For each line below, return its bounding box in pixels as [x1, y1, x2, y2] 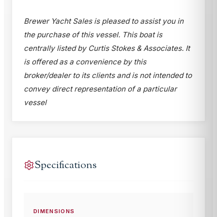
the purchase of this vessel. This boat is [24, 30, 162, 39]
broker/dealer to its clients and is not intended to [24, 70, 192, 80]
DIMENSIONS [33, 207, 75, 215]
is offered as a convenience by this [24, 57, 146, 66]
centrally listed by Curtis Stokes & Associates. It [24, 43, 190, 53]
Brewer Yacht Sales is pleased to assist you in [24, 16, 184, 26]
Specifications [34, 157, 96, 173]
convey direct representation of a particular [24, 84, 177, 93]
